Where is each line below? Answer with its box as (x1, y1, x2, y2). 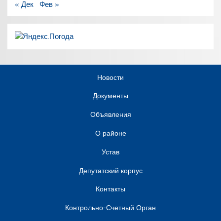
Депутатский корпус (78, 166, 143, 175)
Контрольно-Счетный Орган (65, 204, 156, 212)
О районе (95, 129, 126, 138)
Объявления (90, 110, 131, 119)
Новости (97, 73, 124, 81)
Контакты (96, 185, 125, 193)
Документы (93, 92, 128, 100)
